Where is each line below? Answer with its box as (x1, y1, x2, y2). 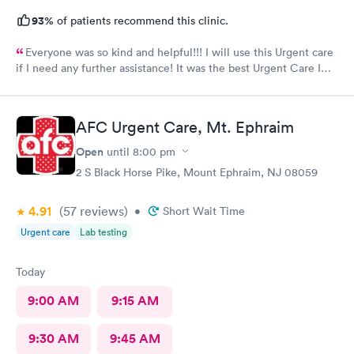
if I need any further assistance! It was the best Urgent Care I (16, 61, 321, 75)
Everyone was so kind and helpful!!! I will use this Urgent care (25, 45, 333, 59)
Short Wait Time (163, 203, 245, 218)
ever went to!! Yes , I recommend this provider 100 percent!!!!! (89, 80, 328, 94)
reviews (77, 202, 124, 219)
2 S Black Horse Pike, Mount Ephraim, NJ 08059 (76, 164, 318, 179)
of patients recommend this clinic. (54, 13, 228, 28)
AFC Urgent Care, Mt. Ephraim (76, 117, 294, 137)
